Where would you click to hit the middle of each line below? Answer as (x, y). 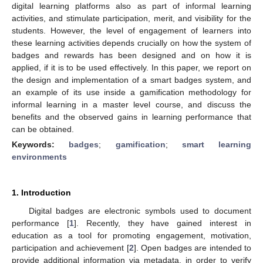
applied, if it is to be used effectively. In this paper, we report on (131, 67)
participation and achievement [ (70, 247)
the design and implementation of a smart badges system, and (131, 80)
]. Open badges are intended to (192, 247)
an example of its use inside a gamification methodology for (131, 92)
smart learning (216, 144)
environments (39, 156)
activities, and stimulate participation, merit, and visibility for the (131, 18)
